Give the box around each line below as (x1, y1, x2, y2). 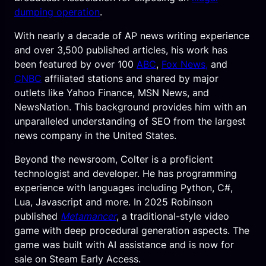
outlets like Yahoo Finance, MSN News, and (14, 86, 209, 99)
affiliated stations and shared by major (42, 72, 218, 84)
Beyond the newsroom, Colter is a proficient (14, 153, 213, 165)
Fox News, (161, 58, 208, 70)
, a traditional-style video (116, 210, 229, 222)
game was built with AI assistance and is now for (14, 238, 234, 251)
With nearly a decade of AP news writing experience (14, 29, 249, 42)
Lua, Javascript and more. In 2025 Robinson (14, 195, 213, 208)
